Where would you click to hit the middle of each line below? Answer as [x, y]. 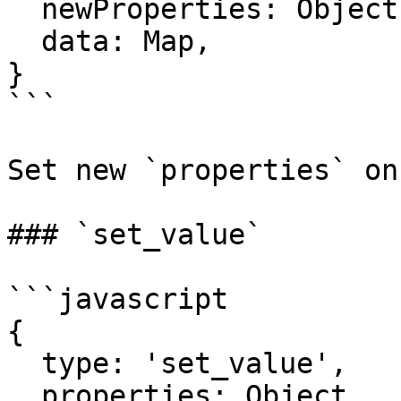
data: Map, [24, 41]
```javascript [118, 299]
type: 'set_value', [24, 363]
